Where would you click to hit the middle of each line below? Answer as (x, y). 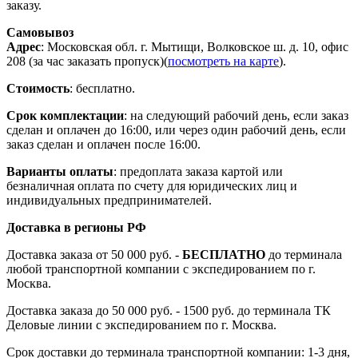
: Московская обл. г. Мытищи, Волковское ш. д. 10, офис (195, 46)
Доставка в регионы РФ (76, 227)
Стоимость (38, 88)
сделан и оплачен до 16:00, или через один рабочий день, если (176, 129)
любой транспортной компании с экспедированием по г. (161, 268)
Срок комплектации (65, 115)
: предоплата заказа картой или (198, 171)
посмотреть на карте (223, 61)
